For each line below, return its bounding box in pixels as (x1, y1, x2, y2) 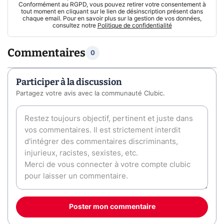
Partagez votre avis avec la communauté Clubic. (16, 90, 165, 97)
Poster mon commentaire (68, 203, 155, 211)
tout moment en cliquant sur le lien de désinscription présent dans (21, 8, 203, 15)
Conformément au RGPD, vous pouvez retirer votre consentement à (18, 1, 206, 8)
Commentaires (7, 46, 85, 60)
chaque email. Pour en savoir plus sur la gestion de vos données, (22, 15, 201, 22)
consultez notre (52, 22, 97, 29)
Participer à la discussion (16, 76, 122, 88)
